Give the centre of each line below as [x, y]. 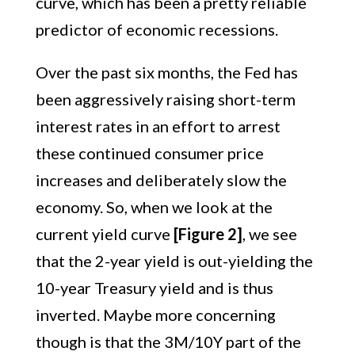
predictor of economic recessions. [157, 29]
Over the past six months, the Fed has [166, 72]
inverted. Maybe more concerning [155, 315]
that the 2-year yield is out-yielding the [174, 261]
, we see [269, 234]
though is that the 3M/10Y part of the [168, 342]
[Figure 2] [208, 234]
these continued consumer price [149, 153]
